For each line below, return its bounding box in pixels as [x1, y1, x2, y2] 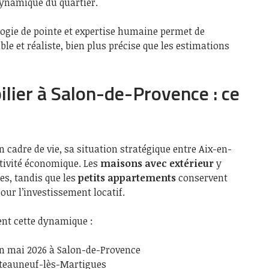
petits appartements [78, 171, 176, 184]
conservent [176, 171, 228, 184]
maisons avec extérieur [100, 157, 214, 170]
